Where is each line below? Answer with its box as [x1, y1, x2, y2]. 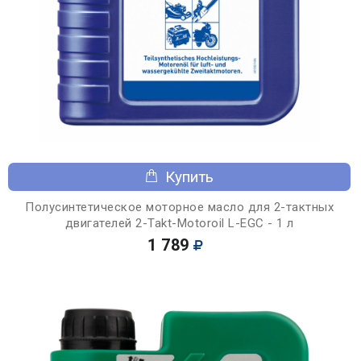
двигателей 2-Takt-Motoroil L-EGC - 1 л [64, 215, 294, 230]
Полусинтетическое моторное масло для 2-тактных [25, 199, 334, 214]
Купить [165, 167, 214, 186]
